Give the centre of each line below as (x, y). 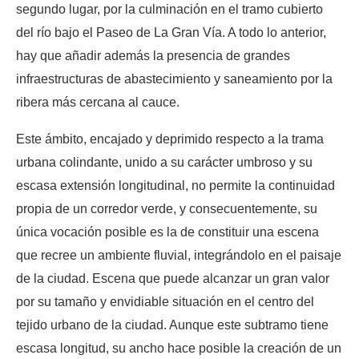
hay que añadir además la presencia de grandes (153, 55)
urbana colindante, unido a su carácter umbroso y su (164, 162)
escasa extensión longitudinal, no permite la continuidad (175, 185)
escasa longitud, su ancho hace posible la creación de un (179, 348)
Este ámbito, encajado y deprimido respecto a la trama (170, 139)
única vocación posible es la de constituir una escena (167, 232)
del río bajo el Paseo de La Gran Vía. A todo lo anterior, (171, 32)
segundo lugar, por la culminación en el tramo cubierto (169, 9)
